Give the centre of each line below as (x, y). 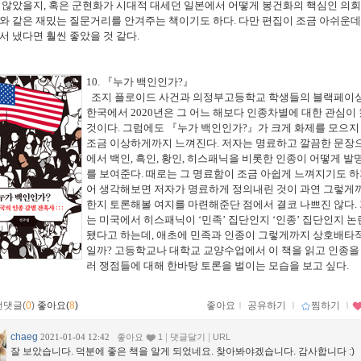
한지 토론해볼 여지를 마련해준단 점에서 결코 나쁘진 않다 (220, 205)
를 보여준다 (114, 174)
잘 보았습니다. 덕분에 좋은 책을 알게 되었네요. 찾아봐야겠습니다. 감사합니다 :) (183, 352)
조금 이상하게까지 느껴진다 (151, 143)
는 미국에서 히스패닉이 (142, 220)
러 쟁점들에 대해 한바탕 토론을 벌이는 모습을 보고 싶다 (216, 266)
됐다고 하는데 (119, 235)
